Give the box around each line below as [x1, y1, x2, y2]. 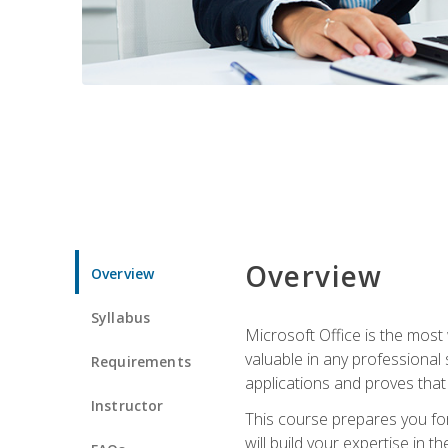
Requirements [91, 351, 191, 371]
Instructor [91, 395, 164, 415]
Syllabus [91, 307, 151, 327]
